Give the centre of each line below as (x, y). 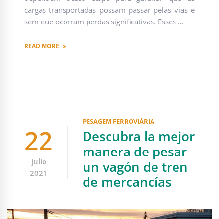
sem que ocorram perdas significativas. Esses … (104, 22)
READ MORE (42, 46)
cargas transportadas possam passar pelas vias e (109, 10)
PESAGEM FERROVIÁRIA (119, 121)
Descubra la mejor (139, 137)
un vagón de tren (135, 167)
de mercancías (127, 182)
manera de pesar (135, 152)
